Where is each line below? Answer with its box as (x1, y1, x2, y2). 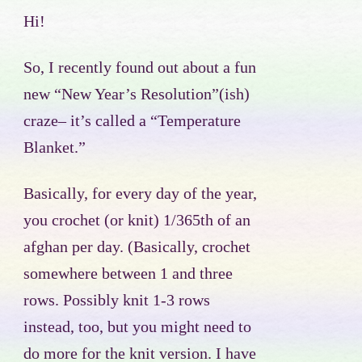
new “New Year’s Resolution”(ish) (23, 86, 250, 103)
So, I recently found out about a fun (23, 59, 256, 77)
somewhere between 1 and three (23, 265, 233, 283)
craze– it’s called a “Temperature (23, 112, 241, 130)
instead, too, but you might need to (23, 318, 251, 336)
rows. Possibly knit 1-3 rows (23, 292, 210, 309)
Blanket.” (23, 139, 86, 157)
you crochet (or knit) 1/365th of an (23, 212, 250, 229)
